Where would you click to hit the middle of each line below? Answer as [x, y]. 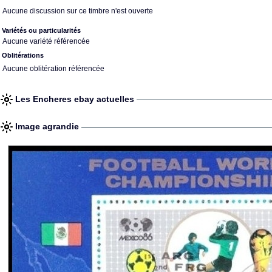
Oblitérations [23, 55]
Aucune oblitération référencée [53, 69]
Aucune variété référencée [46, 41]
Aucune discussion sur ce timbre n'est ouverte [78, 11]
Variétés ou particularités [41, 30]
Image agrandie [48, 126]
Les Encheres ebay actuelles [76, 99]
